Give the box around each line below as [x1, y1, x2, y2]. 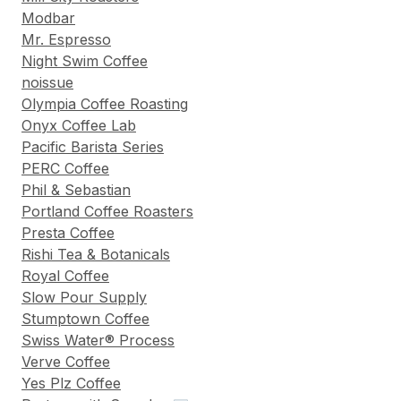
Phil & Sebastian [21, 181, 131, 200]
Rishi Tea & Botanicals [21, 245, 170, 264]
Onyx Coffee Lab [21, 116, 136, 135]
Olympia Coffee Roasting [21, 95, 188, 114]
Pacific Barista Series [21, 138, 164, 157]
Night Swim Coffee [21, 52, 148, 71]
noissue [21, 73, 73, 92]
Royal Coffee [21, 267, 109, 286]
